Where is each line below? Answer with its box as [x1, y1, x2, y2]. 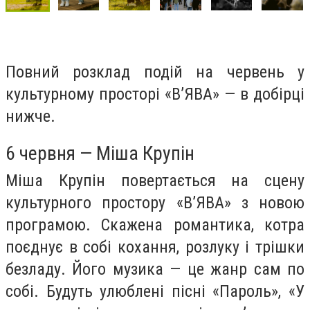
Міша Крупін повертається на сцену [6, 171, 304, 191]
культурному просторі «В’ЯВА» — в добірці [6, 84, 304, 104]
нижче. [6, 106, 55, 126]
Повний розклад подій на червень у [6, 62, 304, 82]
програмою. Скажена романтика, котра [6, 215, 304, 235]
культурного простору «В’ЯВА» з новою [6, 193, 304, 213]
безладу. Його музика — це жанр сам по [6, 259, 304, 280]
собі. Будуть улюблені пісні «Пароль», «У [6, 282, 304, 302]
